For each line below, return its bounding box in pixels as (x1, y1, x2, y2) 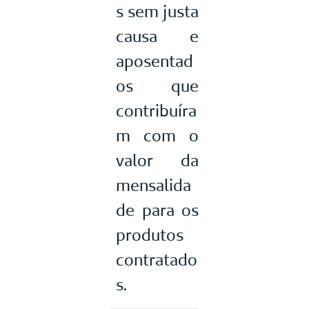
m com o (116, 124, 199, 146)
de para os (116, 199, 199, 221)
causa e (116, 25, 199, 47)
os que (116, 74, 199, 97)
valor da (116, 149, 199, 171)
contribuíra (116, 99, 197, 121)
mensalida (116, 174, 191, 196)
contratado (116, 248, 197, 270)
